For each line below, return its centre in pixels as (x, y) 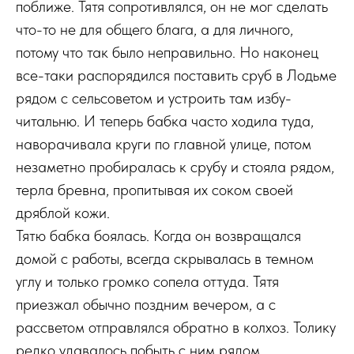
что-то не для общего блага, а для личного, (154, 29)
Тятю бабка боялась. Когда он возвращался (158, 235)
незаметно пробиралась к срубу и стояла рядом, (175, 167)
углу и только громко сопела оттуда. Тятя (147, 281)
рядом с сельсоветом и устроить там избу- (154, 98)
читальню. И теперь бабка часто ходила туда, (165, 121)
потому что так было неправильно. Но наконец (167, 52)
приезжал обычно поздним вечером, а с (146, 304)
